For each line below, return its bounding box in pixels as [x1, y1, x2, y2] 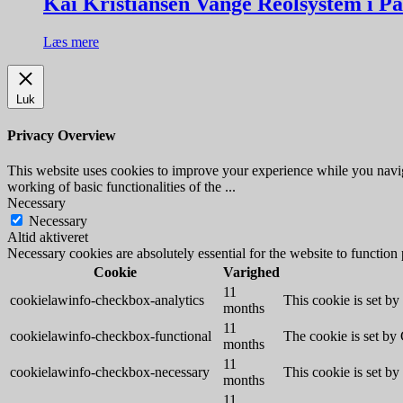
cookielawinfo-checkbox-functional [10, 328, 211, 345]
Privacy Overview [7, 128, 116, 144]
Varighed [223, 264, 280, 281]
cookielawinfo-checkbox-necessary [10, 364, 210, 381]
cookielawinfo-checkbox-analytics [10, 292, 204, 309]
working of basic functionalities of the [7, 179, 225, 195]
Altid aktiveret [7, 229, 88, 246]
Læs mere [43, 33, 99, 49]
